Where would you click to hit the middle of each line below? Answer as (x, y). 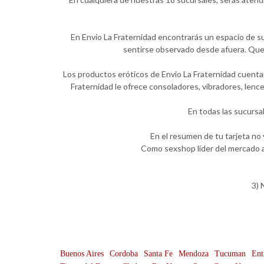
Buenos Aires (82, 254)
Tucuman (230, 254)
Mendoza (194, 254)
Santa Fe (158, 254)
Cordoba (124, 254)
